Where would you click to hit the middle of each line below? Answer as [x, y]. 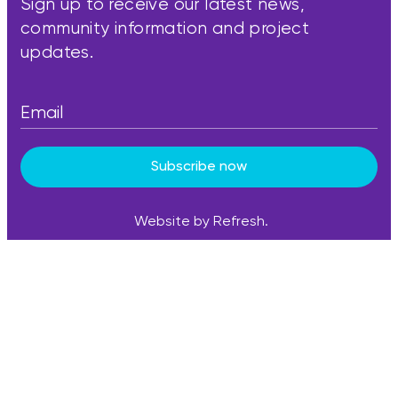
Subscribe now [199, 167]
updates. [57, 52]
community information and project [165, 28]
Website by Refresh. [201, 222]
